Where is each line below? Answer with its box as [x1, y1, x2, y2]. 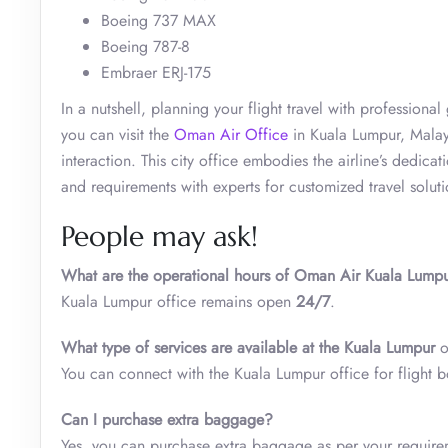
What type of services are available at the [61, 335, 344, 359]
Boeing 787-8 [101, 34, 190, 58]
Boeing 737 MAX [101, 8, 216, 32]
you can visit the [61, 122, 174, 146]
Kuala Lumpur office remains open [61, 289, 296, 313]
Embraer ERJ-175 [101, 60, 211, 84]
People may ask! [61, 218, 258, 254]
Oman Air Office [174, 122, 288, 146]
